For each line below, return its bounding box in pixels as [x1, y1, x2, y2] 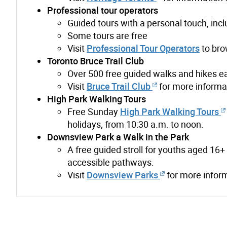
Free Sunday [67, 105, 120, 118]
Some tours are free [67, 29, 147, 42]
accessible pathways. [67, 156, 154, 168]
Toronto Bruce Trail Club [47, 54, 144, 67]
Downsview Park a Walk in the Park [47, 130, 189, 143]
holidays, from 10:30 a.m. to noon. [67, 118, 204, 130]
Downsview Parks [87, 168, 158, 181]
